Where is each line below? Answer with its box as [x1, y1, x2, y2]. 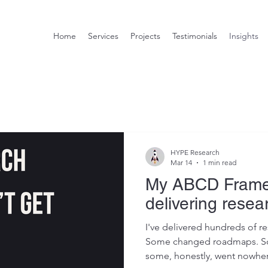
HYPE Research [170, 148, 220, 157]
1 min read [203, 158, 236, 167]
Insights [229, 31, 258, 41]
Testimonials [172, 31, 217, 41]
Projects [130, 31, 160, 41]
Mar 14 [170, 158, 192, 167]
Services [88, 31, 118, 41]
